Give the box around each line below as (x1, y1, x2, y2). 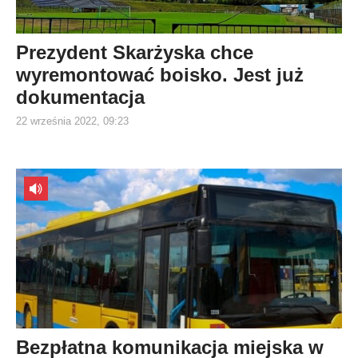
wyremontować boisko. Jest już (16, 64, 304, 86)
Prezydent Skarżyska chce (16, 42, 253, 63)
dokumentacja (16, 86, 145, 108)
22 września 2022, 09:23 (16, 115, 129, 127)
